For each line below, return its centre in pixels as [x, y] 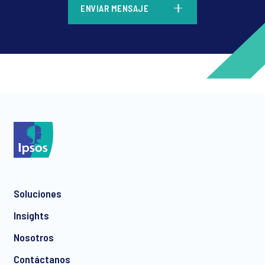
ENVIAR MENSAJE [114, 8]
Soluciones [38, 194]
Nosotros [34, 237]
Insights [31, 216]
